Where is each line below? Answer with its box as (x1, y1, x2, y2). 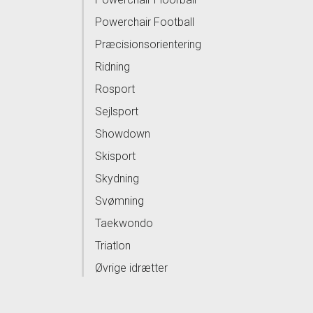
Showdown (95, 127, 150, 140)
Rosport (95, 82, 135, 96)
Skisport (95, 150, 136, 163)
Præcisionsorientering (95, 38, 201, 51)
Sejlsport (95, 105, 138, 118)
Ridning (95, 60, 130, 73)
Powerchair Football (95, 15, 194, 29)
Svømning (95, 194, 144, 208)
